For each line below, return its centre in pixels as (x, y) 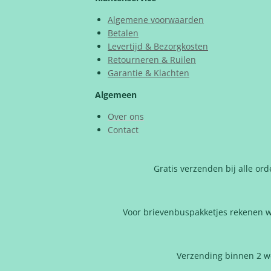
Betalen (123, 33)
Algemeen (116, 95)
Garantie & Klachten (149, 73)
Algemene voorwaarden (156, 20)
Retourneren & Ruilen (152, 60)
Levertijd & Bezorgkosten (158, 46)
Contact (123, 130)
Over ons (126, 116)
